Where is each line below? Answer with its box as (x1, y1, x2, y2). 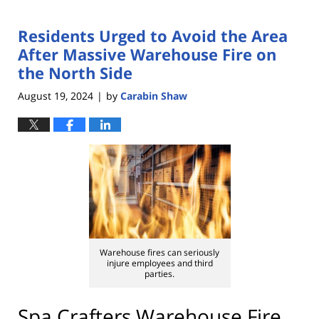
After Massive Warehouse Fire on (18, 43, 276, 66)
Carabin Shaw (120, 88, 187, 103)
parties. (145, 267, 174, 280)
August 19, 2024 (18, 88, 93, 103)
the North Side (18, 62, 132, 84)
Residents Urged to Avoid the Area (18, 25, 288, 47)
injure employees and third (106, 256, 213, 269)
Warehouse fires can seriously (100, 246, 219, 258)
